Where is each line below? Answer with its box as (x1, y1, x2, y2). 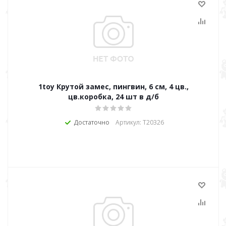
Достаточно (73, 118, 109, 127)
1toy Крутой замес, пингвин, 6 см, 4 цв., (38, 82, 189, 91)
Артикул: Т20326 (115, 118, 164, 127)
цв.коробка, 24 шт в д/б (68, 92, 159, 101)
